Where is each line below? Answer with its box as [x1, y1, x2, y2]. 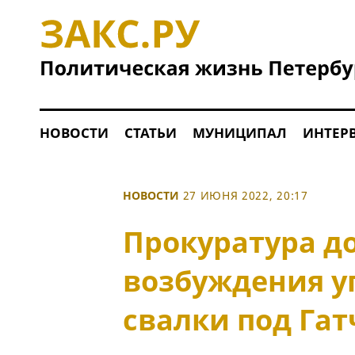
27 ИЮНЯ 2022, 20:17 [182, 188, 308, 203]
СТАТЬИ [124, 124, 177, 142]
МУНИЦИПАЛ [192, 124, 287, 142]
